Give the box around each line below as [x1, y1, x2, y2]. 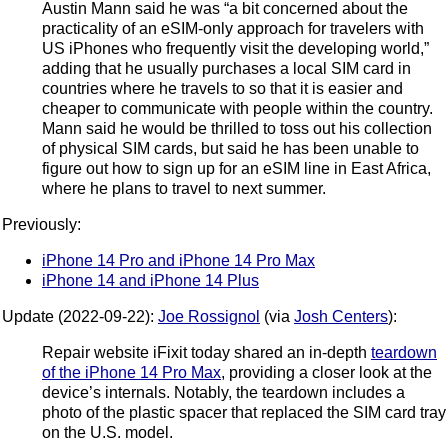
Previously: [2, 215, 81, 233]
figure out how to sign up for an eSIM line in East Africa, [42, 159, 431, 177]
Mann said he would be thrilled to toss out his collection [42, 119, 432, 137]
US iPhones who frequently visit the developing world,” [42, 39, 429, 57]
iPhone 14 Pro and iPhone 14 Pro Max [42, 251, 315, 269]
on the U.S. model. [42, 423, 173, 441]
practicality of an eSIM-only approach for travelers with [42, 19, 424, 37]
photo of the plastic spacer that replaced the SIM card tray [42, 403, 446, 421]
